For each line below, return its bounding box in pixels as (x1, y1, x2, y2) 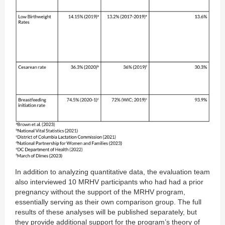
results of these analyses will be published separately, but (15, 208, 197, 216)
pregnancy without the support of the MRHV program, (15, 188, 185, 196)
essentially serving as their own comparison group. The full (15, 198, 201, 206)
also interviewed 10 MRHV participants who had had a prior (15, 178, 203, 186)
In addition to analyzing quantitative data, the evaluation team (15, 168, 210, 176)
